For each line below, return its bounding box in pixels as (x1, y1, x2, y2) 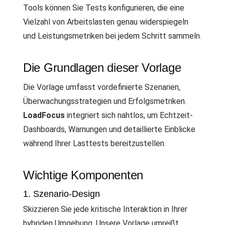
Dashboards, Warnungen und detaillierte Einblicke (23, 125, 195, 134)
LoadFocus (23, 110, 65, 120)
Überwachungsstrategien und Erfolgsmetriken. (23, 96, 186, 106)
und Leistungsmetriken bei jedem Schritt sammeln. (23, 31, 201, 41)
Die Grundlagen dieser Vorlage (23, 61, 181, 74)
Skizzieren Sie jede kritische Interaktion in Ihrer (23, 204, 187, 214)
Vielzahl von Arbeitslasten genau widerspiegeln (23, 17, 188, 27)
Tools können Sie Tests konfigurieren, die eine (23, 3, 184, 13)
